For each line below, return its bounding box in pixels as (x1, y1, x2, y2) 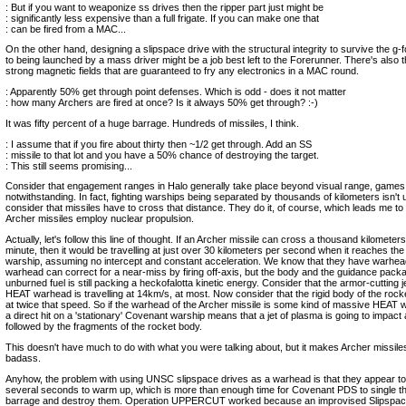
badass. (5, 352, 41, 363)
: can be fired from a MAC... (5, 23, 126, 34)
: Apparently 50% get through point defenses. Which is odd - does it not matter (5, 86, 346, 97)
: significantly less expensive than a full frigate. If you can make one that (5, 12, 319, 24)
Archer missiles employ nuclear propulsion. (5, 213, 194, 225)
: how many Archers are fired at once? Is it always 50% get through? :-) (5, 97, 318, 108)
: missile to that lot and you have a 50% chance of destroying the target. (5, 149, 319, 160)
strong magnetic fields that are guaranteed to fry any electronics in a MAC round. (5, 65, 359, 77)
